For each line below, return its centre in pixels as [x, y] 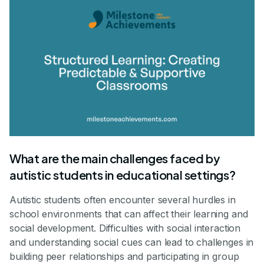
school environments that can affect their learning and [129, 214]
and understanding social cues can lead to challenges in [132, 242]
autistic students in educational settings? [123, 175]
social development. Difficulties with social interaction [125, 228]
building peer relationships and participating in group [124, 257]
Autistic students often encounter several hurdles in [123, 200]
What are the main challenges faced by [115, 159]
